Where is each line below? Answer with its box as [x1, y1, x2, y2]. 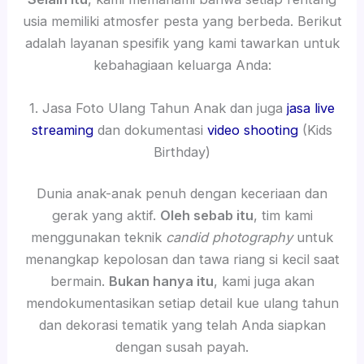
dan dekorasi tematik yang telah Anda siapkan [38, 317, 326, 334]
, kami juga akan [213, 273, 314, 290]
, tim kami [253, 207, 313, 224]
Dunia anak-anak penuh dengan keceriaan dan [37, 185, 327, 202]
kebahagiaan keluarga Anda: [93, 56, 271, 73]
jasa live [287, 99, 335, 116]
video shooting [207, 121, 298, 138]
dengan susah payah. [115, 339, 249, 356]
